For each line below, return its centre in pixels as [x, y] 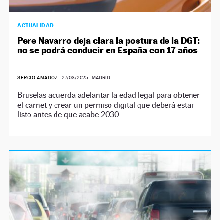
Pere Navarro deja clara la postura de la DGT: [109, 41]
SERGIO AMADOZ [38, 78]
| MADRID [99, 78]
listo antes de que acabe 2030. [69, 115]
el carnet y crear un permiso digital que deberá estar [106, 105]
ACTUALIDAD [36, 25]
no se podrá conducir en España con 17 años [108, 50]
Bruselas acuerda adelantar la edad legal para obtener [109, 95]
